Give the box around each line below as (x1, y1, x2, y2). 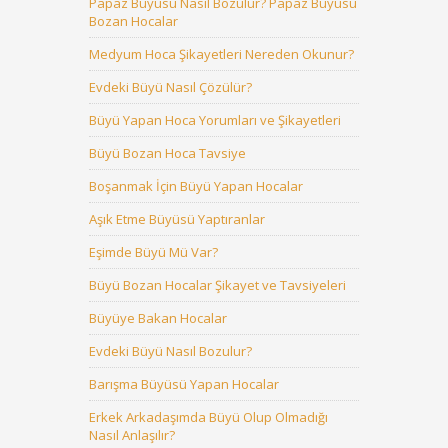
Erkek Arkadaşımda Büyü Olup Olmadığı (89, 408, 328, 426)
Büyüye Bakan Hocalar (89, 309, 227, 327)
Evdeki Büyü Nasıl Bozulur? (89, 342, 252, 360)
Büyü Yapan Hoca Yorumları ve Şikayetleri (89, 111, 341, 129)
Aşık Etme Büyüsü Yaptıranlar (89, 210, 265, 228)
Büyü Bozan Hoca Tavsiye (89, 144, 246, 162)
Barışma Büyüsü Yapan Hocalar (89, 375, 279, 393)
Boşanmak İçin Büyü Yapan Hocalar (89, 177, 303, 195)
